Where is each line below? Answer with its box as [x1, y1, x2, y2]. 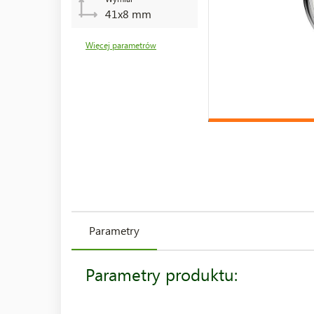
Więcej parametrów [86, 40, 156, 50]
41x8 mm [104, 6, 151, 21]
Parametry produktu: [86, 263, 238, 285]
